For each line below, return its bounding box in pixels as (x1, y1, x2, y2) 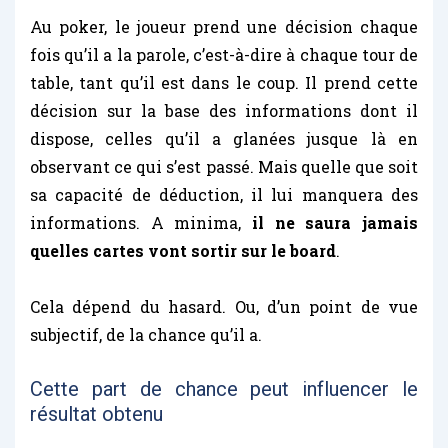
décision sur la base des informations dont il (30, 99, 418, 121)
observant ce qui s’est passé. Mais (30, 155, 297, 177)
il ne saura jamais (252, 211, 418, 233)
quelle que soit (300, 155, 418, 177)
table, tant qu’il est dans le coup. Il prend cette (30, 71, 418, 93)
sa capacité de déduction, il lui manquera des (30, 183, 418, 205)
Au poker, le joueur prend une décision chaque (30, 15, 418, 37)
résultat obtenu (30, 401, 163, 426)
